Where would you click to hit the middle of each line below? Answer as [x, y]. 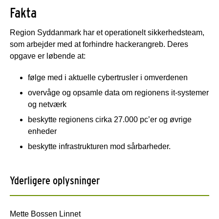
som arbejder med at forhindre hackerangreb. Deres [99, 44]
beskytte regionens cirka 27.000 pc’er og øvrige [110, 119]
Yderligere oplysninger [55, 180]
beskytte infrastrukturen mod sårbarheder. [99, 146]
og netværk [47, 104]
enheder [42, 131]
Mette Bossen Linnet [45, 214]
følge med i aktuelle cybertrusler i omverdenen [108, 77]
